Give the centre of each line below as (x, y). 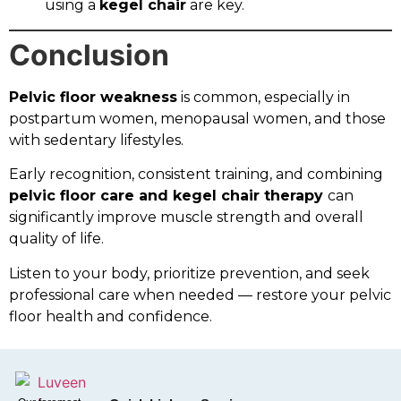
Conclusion (89, 55)
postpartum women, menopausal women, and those (197, 118)
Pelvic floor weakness (93, 97)
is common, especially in (264, 97)
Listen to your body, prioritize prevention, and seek (189, 273)
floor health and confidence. (111, 316)
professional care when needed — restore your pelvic (200, 294)
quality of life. (56, 239)
